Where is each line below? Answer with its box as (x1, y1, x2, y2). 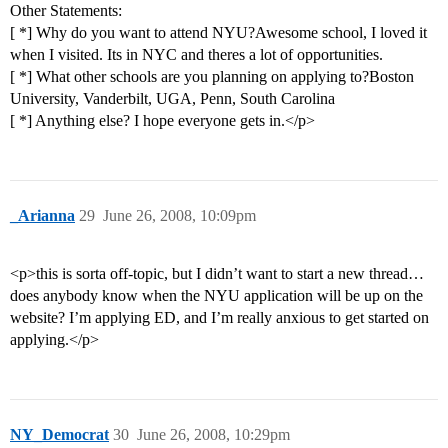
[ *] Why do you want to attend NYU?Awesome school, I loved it (10, 24, 427, 42)
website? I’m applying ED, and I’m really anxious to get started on (10, 309, 429, 327)
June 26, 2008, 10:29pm (137, 426, 290, 444)
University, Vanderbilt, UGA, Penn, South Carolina (10, 90, 335, 108)
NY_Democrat (10, 426, 109, 444)
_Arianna (10, 207, 75, 225)
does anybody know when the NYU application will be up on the (10, 287, 423, 305)
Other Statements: (10, 2, 122, 20)
